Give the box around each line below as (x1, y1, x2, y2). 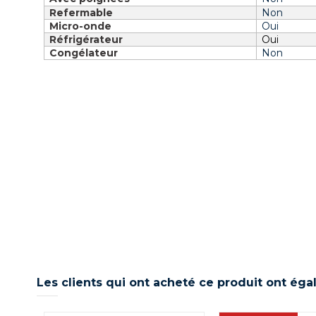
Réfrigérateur (49, 33, 123, 47)
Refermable (49, 6, 114, 20)
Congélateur (49, 47, 119, 60)
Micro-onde (49, 20, 112, 33)
